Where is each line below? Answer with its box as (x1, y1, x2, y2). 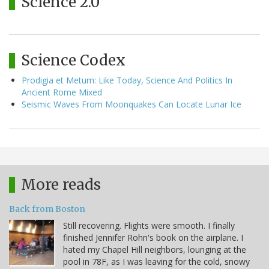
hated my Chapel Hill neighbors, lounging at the (63, 243, 246, 255)
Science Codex (21, 50, 125, 70)
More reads (21, 175, 101, 194)
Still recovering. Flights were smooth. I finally (63, 219, 235, 231)
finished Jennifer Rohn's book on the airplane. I (63, 231, 243, 243)
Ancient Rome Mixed (22, 86, 102, 98)
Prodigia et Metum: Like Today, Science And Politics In (22, 74, 232, 86)
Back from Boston (9, 203, 85, 214)
